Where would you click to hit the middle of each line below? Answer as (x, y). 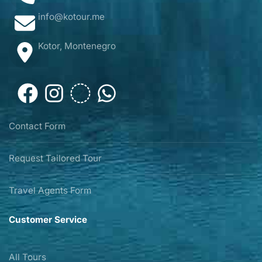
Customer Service (48, 219)
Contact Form (37, 126)
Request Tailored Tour (55, 158)
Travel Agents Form (50, 191)
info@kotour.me (71, 17)
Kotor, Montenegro (77, 46)
